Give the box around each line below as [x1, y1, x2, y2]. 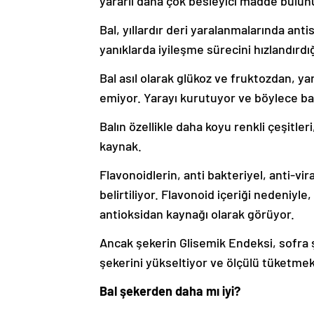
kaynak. [100, 138, 142, 154]
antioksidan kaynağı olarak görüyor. [100, 206, 294, 222]
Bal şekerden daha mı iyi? [100, 283, 240, 299]
